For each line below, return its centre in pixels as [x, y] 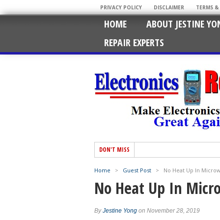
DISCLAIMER [169, 7]
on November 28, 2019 [168, 211]
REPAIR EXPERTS [134, 42]
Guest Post [137, 170]
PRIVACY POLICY [121, 7]
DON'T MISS [114, 150]
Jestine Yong [120, 211]
